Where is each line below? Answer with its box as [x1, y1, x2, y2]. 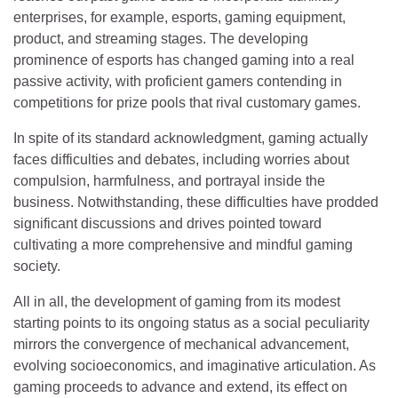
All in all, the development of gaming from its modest [13, 294, 340, 309]
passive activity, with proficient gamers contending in [13, 74, 342, 89]
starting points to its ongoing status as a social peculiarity [13, 315, 370, 330]
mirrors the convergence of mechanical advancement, [13, 337, 349, 352]
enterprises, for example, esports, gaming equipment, [13, 10, 346, 25]
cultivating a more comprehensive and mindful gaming [13, 237, 353, 252]
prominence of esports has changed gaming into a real [13, 52, 354, 68]
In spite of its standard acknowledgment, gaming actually [13, 131, 368, 146]
